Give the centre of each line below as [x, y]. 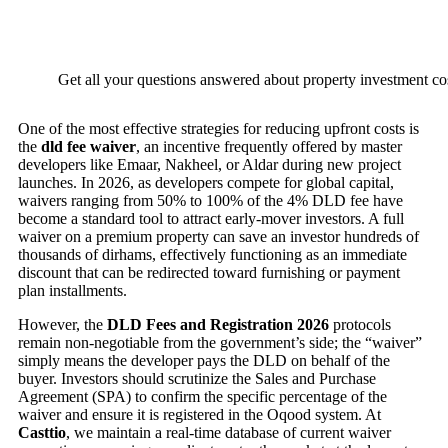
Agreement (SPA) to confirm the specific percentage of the [202, 397]
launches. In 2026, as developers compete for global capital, [206, 183]
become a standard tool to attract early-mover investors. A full [211, 219]
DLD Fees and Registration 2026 [218, 325]
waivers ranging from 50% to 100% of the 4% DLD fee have [210, 201]
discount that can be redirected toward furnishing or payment [209, 273]
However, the [62, 325]
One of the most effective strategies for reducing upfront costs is [218, 129]
